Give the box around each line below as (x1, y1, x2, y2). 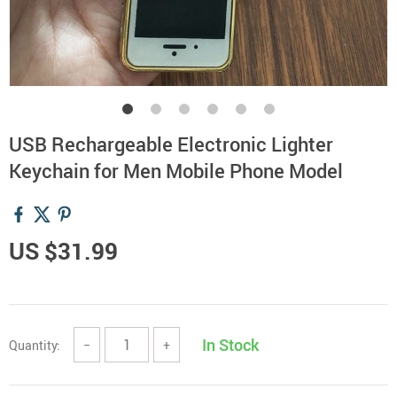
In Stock (202, 334, 259, 355)
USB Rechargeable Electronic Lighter (9, 131, 333, 157)
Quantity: (9, 336, 60, 354)
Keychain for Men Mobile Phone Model (9, 158, 343, 183)
